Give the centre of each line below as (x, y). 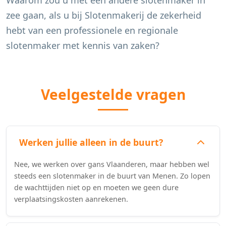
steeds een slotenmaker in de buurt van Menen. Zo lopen (112, 176)
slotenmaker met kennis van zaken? (83, 45)
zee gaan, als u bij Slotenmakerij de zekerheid (104, 15)
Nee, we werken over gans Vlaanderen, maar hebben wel (112, 164)
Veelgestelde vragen (113, 94)
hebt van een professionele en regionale (92, 30)
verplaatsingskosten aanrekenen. (71, 199)
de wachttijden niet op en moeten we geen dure (96, 187)
